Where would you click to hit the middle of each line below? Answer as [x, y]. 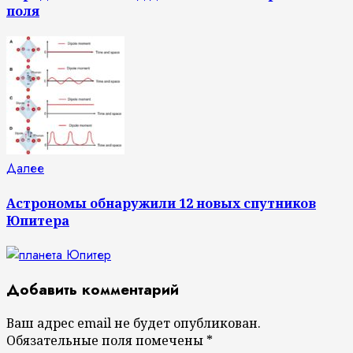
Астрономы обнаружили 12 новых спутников [161, 203]
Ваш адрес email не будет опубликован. [134, 323]
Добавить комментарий [93, 289]
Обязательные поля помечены [106, 341]
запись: [64, 186]
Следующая [77, 168]
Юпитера [38, 220]
